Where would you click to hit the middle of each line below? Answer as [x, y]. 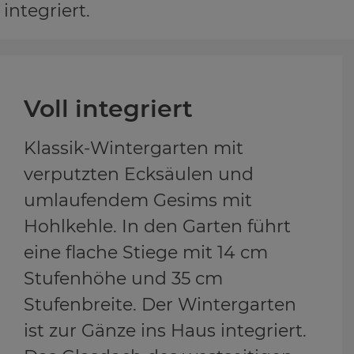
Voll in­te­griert [108, 108]
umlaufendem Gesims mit [138, 200]
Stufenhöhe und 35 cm [123, 278]
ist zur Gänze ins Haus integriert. [165, 330]
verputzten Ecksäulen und [139, 174]
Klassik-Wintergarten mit [134, 148]
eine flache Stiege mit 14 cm [146, 252]
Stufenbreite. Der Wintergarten [160, 304]
